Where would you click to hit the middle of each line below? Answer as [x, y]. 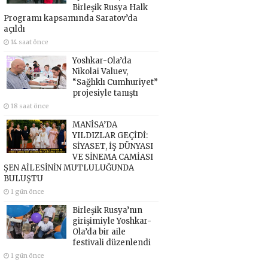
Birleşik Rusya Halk [110, 7]
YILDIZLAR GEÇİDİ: [110, 135]
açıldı [14, 29]
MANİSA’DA [95, 124]
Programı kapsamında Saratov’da [70, 18]
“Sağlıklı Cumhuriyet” [115, 82]
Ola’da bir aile [99, 232]
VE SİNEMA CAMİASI [112, 157]
